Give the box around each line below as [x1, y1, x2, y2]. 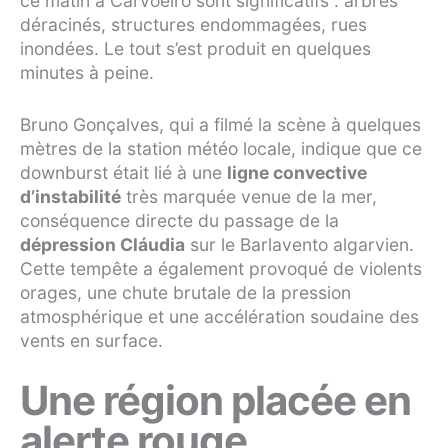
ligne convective [227, 162, 367, 184]
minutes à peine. [20, 62, 154, 84]
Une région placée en [20, 376, 411, 426]
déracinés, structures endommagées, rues [20, 14, 367, 36]
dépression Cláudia [20, 234, 185, 256]
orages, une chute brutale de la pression [20, 282, 351, 304]
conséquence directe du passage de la [20, 210, 339, 232]
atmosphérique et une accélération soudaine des [20, 306, 419, 328]
